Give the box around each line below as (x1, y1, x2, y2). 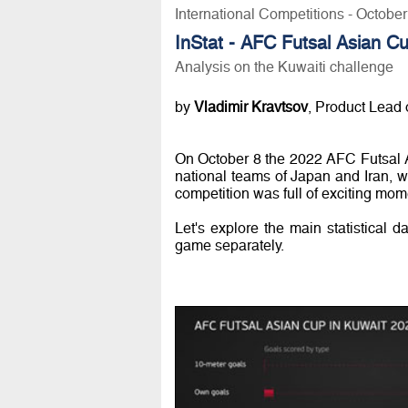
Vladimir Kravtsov (193, 97, 308, 116)
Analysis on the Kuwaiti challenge (174, 57, 393, 76)
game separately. (174, 236, 284, 254)
